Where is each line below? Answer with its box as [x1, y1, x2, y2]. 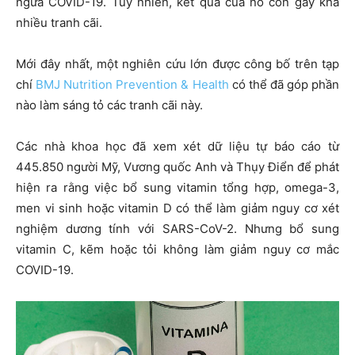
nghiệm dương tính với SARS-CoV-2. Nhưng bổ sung [16, 221, 339, 237]
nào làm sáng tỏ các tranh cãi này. [16, 97, 203, 113]
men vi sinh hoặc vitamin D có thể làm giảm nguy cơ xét [16, 200, 339, 216]
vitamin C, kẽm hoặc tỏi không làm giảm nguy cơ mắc [16, 242, 339, 258]
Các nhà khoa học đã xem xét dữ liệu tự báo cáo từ [16, 139, 339, 155]
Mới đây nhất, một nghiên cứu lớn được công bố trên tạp [16, 56, 339, 72]
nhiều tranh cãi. [16, 15, 102, 31]
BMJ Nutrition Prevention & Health [36, 77, 229, 93]
